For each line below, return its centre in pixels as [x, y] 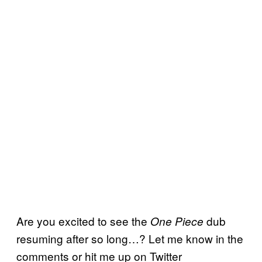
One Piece [178, 221]
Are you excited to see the [83, 220]
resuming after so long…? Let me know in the [130, 238]
